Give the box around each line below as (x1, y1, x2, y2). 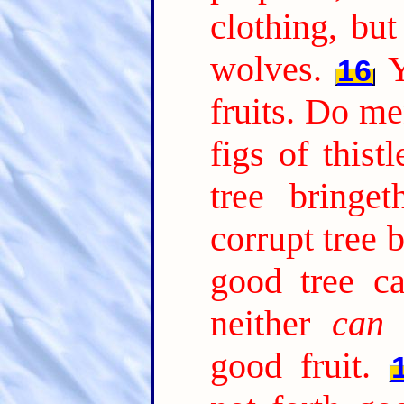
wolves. (209, 48, 322, 89)
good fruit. (209, 344, 371, 386)
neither (209, 302, 333, 344)
